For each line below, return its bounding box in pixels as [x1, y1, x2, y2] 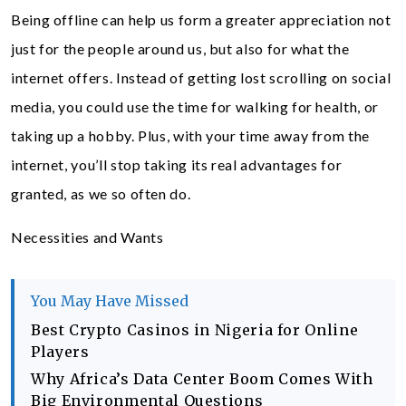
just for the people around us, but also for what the [11, 40, 350, 57]
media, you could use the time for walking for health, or [11, 98, 379, 115]
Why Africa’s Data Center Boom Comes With [31, 370, 373, 388]
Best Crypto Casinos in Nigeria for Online [31, 321, 359, 339]
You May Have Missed [31, 292, 188, 310]
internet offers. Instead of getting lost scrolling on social [11, 69, 391, 86]
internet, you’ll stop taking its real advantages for [11, 156, 343, 173]
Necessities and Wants [11, 228, 164, 246]
